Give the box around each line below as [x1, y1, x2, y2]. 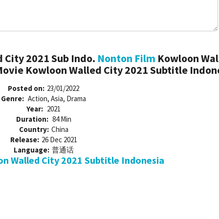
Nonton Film [97, 51, 155, 66]
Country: [19, 125, 49, 134]
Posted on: [8, 84, 44, 93]
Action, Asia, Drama [28, 94, 86, 104]
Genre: [1, 94, 25, 104]
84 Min [52, 114, 71, 124]
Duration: [16, 114, 50, 124]
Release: [10, 135, 39, 145]
